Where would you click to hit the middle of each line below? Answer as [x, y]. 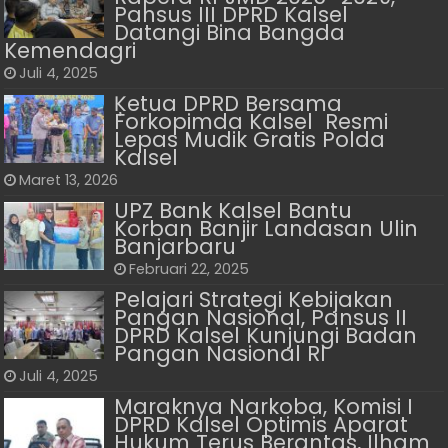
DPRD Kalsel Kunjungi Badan [266, 335]
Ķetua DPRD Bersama [228, 103]
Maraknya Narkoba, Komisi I [264, 406]
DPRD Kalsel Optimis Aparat [261, 424]
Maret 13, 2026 [69, 179]
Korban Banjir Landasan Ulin [266, 228]
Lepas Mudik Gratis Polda [250, 139]
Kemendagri [70, 50]
